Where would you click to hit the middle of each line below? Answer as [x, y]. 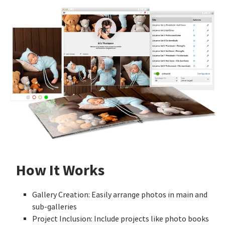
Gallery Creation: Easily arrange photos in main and [120, 195]
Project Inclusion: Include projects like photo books [121, 219]
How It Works [60, 170]
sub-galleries [54, 207]
